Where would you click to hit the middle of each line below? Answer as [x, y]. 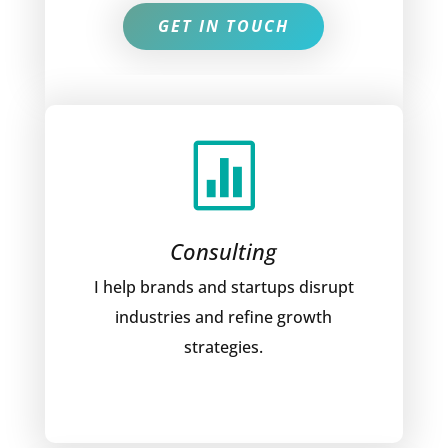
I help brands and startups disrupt [223, 287]
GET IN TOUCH [224, 26]
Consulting [224, 251]
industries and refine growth [224, 317]
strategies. [224, 347]
